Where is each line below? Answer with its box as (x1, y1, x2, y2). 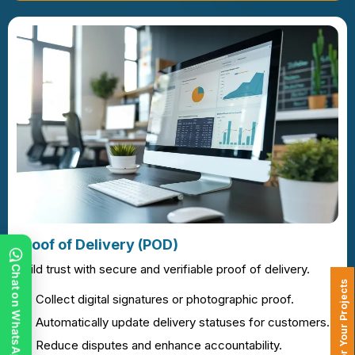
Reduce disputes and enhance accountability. (36, 337, 282, 353)
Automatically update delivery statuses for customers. (36, 314, 330, 330)
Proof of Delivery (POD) (17, 235, 178, 253)
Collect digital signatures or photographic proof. (36, 291, 294, 307)
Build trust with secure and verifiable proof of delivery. (17, 261, 310, 277)
